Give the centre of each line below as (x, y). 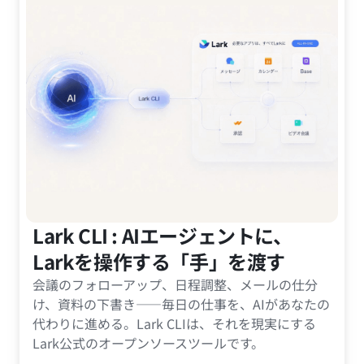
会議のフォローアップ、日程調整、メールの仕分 (175, 285)
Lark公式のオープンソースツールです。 (148, 343)
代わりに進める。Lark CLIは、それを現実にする (174, 324)
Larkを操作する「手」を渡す (159, 262)
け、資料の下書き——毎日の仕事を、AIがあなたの (181, 304)
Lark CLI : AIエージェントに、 (162, 236)
